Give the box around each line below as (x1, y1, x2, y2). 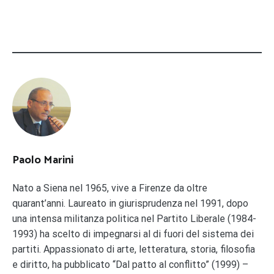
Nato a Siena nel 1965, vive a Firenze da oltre (12, 182, 207, 194)
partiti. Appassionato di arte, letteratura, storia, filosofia (12, 243, 255, 255)
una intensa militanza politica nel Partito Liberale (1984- (12, 212, 256, 224)
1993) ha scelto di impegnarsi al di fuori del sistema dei (12, 228, 254, 240)
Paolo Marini (12, 150, 73, 169)
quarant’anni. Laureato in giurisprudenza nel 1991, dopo (12, 197, 248, 209)
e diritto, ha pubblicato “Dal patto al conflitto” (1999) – (12, 258, 248, 270)
